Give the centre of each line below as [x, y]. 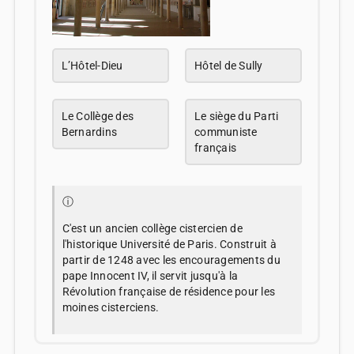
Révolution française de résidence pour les [169, 291]
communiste [226, 132]
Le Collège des [98, 116]
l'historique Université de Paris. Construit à [169, 244]
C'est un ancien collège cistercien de [152, 228]
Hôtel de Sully [229, 65]
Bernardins [89, 132]
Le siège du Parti [237, 116]
